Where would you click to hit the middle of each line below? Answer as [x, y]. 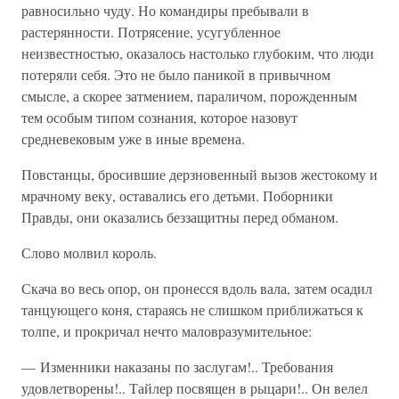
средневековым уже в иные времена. [133, 138]
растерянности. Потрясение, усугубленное [151, 32]
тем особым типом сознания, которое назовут [159, 117]
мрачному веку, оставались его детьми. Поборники [177, 195]
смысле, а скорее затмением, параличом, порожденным [189, 96]
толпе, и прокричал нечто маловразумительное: [167, 331]
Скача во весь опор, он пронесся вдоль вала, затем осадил [197, 288]
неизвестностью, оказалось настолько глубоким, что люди [198, 53]
